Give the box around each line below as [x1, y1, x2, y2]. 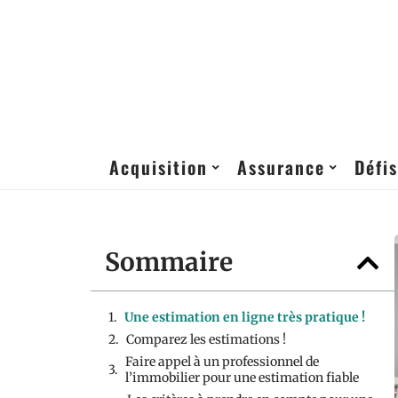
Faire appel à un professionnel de [125, 354, 319, 370]
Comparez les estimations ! [126, 331, 289, 347]
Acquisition [109, 154, 208, 180]
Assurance [237, 154, 325, 180]
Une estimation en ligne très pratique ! [124, 309, 368, 325]
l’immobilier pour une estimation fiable [125, 370, 359, 386]
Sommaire [105, 246, 233, 278]
